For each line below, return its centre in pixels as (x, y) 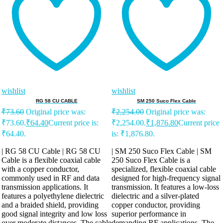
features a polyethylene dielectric (53, 196)
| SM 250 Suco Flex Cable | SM (162, 151)
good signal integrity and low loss (54, 214)
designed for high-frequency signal (166, 178)
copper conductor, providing (156, 205)
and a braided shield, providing (50, 205)
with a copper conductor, (40, 169)
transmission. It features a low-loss (165, 187)
